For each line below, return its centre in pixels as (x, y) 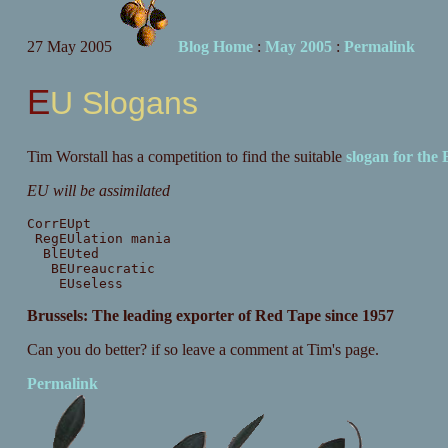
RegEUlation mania (98, 239)
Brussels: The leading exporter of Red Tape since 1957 (210, 316)
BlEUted (62, 254)
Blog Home (215, 46)
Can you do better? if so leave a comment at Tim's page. (202, 350)
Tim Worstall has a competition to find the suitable (186, 157)
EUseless (74, 284)
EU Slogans (123, 102)
